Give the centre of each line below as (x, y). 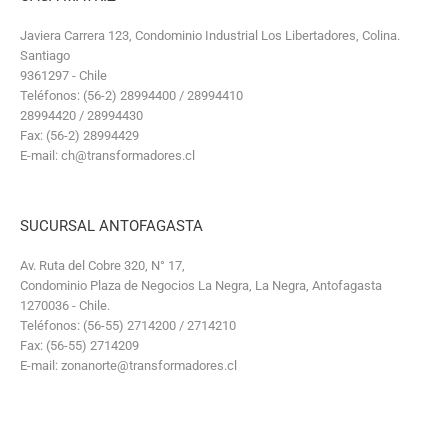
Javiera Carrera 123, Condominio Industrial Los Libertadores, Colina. (210, 35)
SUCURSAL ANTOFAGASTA (111, 226)
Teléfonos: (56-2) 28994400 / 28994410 (131, 95)
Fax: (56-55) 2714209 (79, 345)
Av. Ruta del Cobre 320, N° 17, (102, 265)
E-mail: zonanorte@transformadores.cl (128, 365)
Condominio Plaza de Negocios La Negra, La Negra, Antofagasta (201, 285)
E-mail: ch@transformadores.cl (107, 155)
